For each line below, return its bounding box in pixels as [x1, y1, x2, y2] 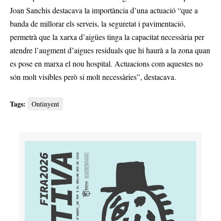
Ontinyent [32, 99, 59, 109]
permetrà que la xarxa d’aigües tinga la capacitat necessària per [10, 32, 204, 42]
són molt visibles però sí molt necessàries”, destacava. [10, 72, 176, 82]
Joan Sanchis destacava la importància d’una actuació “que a [10, 5, 198, 16]
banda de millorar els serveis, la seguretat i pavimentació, [10, 18, 185, 29]
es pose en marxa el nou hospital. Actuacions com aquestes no [10, 58, 203, 69]
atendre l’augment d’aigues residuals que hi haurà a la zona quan [10, 45, 210, 56]
